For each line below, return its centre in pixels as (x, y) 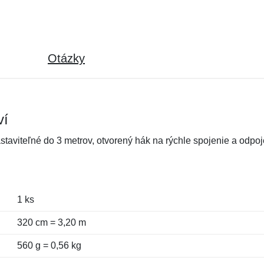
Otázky (66, 58)
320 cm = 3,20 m (51, 222)
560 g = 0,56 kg (49, 245)
